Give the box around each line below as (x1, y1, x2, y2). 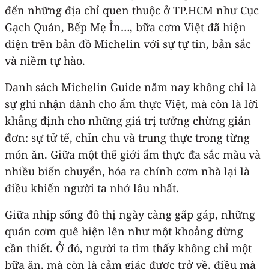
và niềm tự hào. (5, 53, 85, 68)
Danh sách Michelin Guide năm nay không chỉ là (5, 79, 256, 94)
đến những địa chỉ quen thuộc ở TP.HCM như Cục (5, 2, 259, 17)
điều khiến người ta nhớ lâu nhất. (5, 180, 179, 195)
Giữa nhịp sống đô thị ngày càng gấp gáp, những (5, 207, 255, 222)
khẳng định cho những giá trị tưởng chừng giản (5, 113, 251, 128)
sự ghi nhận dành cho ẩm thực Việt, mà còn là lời (5, 96, 258, 111)
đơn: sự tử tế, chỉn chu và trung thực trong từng (5, 130, 250, 145)
